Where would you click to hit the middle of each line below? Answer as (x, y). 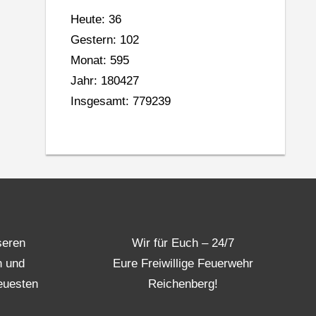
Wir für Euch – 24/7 (183, 243)
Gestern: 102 (105, 40)
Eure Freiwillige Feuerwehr (183, 263)
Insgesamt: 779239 (121, 102)
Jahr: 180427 (105, 81)
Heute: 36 (96, 20)
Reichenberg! (183, 284)
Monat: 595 (100, 61)
